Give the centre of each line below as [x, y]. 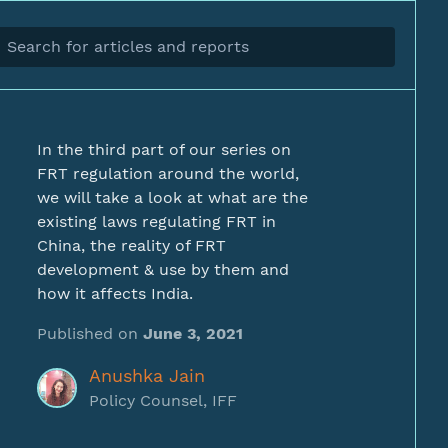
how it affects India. [115, 293]
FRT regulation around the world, [168, 173]
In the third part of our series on [164, 149]
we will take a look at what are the [172, 197]
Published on [90, 333]
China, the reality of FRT [131, 245]
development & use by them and [163, 269]
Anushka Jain [147, 375]
